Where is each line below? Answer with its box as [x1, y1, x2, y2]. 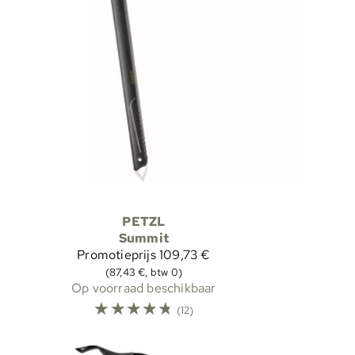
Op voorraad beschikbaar [71, 279, 216, 296]
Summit [118, 229, 169, 246]
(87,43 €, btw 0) [105, 264, 182, 279]
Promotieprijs [77, 246, 156, 263]
